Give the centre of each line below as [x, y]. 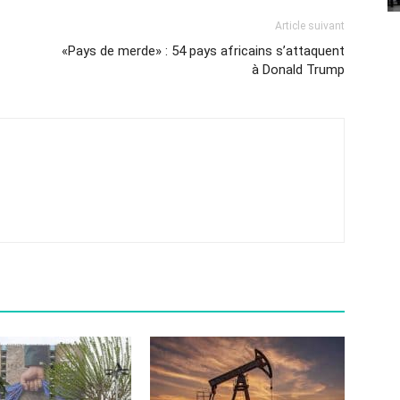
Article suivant [310, 26]
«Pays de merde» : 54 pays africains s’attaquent [203, 51]
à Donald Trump [298, 70]
